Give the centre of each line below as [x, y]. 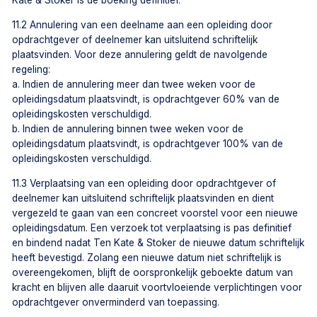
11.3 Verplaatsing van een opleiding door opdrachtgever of [144, 183]
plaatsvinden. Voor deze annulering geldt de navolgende [140, 54]
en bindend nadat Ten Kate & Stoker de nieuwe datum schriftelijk [158, 242]
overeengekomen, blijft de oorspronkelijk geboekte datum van [153, 272]
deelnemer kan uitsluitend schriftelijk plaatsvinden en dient [143, 198]
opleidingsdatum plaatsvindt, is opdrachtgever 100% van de [148, 143]
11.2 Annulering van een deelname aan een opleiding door [143, 24]
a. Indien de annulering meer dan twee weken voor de [134, 84]
